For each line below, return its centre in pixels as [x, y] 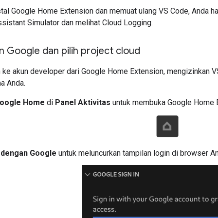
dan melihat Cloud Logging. [106, 22]
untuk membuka [139, 102]
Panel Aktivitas [83, 102]
